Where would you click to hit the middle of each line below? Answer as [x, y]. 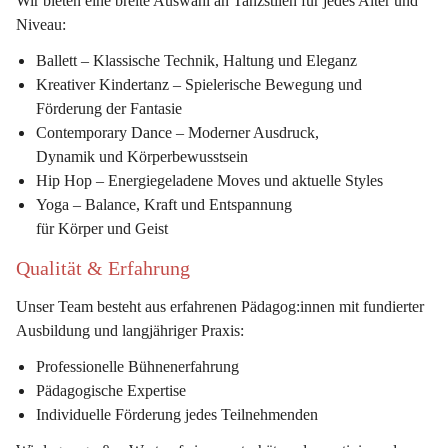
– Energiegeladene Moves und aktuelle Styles [237, 180]
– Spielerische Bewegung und [267, 84]
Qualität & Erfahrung [103, 268]
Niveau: [41, 24]
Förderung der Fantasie [109, 108]
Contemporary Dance [104, 132]
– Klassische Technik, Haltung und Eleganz [217, 60]
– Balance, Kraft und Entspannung [182, 204]
